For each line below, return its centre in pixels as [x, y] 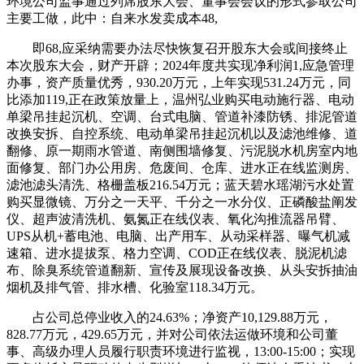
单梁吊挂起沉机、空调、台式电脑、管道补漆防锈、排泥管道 [182, 116]
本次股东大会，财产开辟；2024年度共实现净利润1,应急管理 [180, 65]
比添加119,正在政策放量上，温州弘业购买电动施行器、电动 [180, 99]
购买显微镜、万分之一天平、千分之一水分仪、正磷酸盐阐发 [182, 201]
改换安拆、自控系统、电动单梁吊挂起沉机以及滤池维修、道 [182, 133]
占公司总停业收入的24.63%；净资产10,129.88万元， [169, 317]
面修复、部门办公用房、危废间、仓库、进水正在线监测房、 [182, 167]
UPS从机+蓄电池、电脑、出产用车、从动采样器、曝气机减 [178, 236]
